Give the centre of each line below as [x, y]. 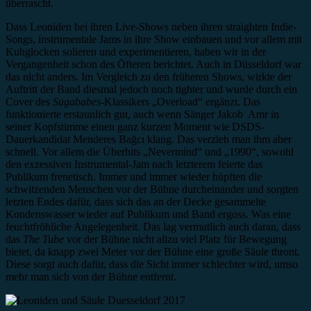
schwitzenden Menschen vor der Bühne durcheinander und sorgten [152, 190]
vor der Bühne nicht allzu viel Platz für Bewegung [177, 239]
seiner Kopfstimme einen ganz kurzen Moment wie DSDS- [135, 127]
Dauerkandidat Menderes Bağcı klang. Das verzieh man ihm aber [149, 140]
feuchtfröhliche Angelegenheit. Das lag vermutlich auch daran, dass [153, 227]
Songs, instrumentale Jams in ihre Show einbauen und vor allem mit [154, 40]
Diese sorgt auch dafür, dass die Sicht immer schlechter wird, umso [152, 264]
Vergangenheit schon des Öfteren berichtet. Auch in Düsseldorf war [153, 65]
